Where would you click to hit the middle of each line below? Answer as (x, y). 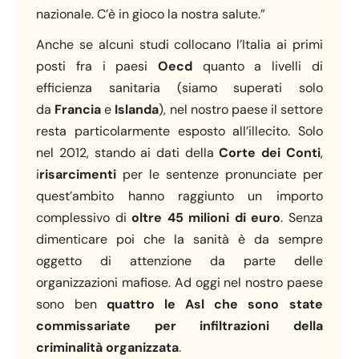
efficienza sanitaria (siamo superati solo (179, 88)
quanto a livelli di (258, 67)
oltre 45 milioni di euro (206, 218)
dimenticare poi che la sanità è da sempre (179, 240)
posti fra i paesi (97, 67)
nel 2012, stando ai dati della (128, 153)
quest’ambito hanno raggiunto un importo (179, 196)
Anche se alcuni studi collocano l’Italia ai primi (179, 45)
